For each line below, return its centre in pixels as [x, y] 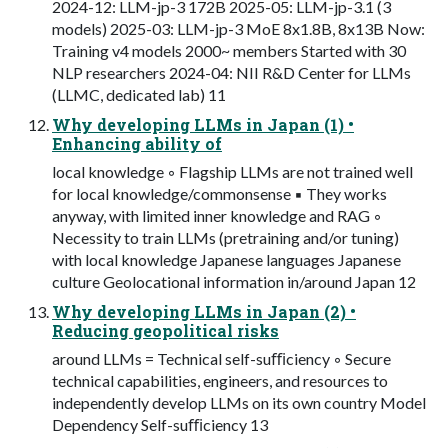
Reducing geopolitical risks [165, 331]
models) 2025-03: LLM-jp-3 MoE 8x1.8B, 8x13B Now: [238, 29]
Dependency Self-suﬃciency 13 [160, 425]
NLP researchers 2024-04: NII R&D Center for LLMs [231, 73]
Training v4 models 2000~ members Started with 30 [229, 51]
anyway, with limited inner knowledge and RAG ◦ [217, 216]
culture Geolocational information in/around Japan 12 [234, 282]
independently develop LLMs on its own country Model [239, 403]
